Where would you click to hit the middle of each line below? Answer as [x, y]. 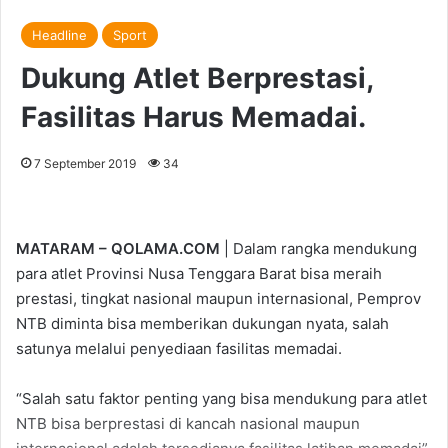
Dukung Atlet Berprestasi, [197, 78]
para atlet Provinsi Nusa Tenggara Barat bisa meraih [199, 274]
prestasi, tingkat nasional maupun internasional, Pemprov [218, 299]
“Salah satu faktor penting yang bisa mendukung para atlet [221, 399]
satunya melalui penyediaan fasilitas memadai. [179, 349]
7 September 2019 [85, 164]
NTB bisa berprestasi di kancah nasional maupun [188, 424]
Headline [59, 35]
